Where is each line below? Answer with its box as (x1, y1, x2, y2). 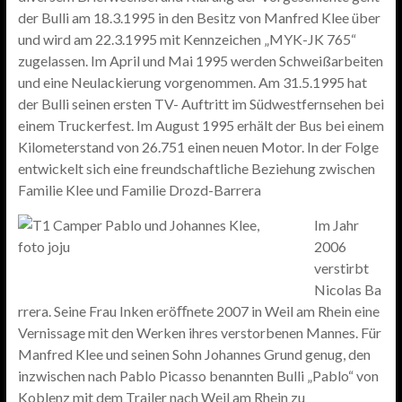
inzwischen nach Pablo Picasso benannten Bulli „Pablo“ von (17, 367, 379, 384)
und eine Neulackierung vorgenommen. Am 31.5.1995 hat (17, 74, 367, 91)
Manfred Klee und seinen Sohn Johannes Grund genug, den (17, 345, 371, 363)
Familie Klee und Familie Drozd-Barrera (17, 181, 261, 198)
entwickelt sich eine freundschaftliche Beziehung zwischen (17, 160, 375, 177)
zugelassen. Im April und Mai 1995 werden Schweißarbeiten (17, 52, 383, 69)
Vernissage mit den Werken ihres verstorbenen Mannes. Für (17, 324, 381, 341)
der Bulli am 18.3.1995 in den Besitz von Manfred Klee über (17, 9, 380, 26)
